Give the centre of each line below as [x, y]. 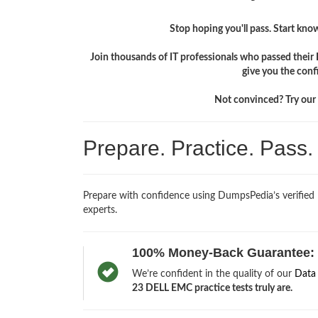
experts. [100, 210]
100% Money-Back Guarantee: [223, 253]
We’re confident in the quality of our [213, 274]
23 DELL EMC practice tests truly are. [212, 289]
